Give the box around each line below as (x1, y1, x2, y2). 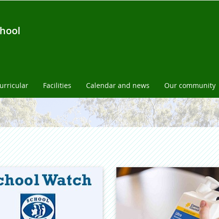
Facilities (43, 81, 71, 90)
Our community (164, 81, 216, 90)
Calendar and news (86, 81, 150, 90)
